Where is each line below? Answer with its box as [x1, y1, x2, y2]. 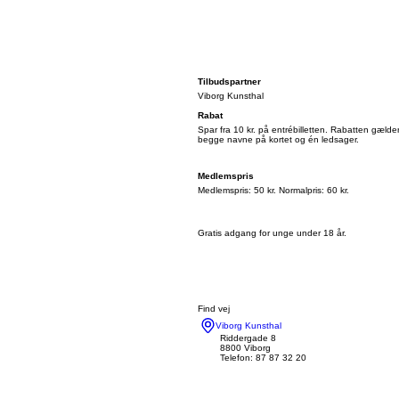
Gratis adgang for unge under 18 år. [198, 228, 346, 238]
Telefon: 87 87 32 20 [220, 353, 306, 362]
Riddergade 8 [220, 333, 276, 343]
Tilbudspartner [198, 77, 261, 86]
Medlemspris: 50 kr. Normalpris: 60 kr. [198, 185, 349, 195]
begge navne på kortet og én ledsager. [198, 134, 359, 144]
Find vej [198, 304, 230, 313]
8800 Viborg [220, 343, 271, 353]
